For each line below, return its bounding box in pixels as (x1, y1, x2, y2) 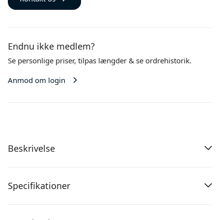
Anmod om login (8, 75, 65, 85)
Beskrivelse (8, 142, 55, 154)
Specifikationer (8, 180, 70, 192)
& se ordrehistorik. (129, 55, 192, 65)
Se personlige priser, (8, 55, 78, 65)
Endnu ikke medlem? (8, 40, 95, 52)
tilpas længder (78, 55, 127, 65)
